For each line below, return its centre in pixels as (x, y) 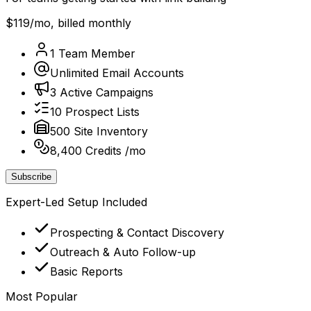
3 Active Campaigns (102, 92)
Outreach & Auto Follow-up (123, 252)
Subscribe (31, 176)
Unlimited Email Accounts (117, 73)
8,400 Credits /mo (98, 150)
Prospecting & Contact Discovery (137, 232)
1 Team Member (93, 53)
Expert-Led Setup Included (76, 202)
